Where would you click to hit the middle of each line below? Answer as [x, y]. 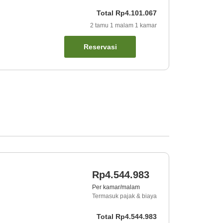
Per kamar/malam [116, 187]
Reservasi [100, 47]
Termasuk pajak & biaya [124, 196]
